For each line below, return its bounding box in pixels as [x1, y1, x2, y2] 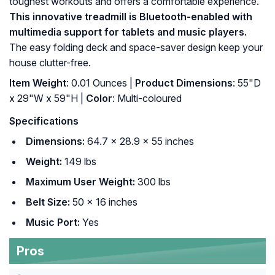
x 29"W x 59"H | [9, 92, 83, 105]
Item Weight [9, 77, 66, 90]
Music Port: [26, 216, 80, 229]
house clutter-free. [9, 56, 91, 69]
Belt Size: [26, 196, 70, 209]
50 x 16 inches [70, 196, 137, 209]
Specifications [9, 115, 79, 128]
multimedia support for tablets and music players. [9, 26, 247, 39]
